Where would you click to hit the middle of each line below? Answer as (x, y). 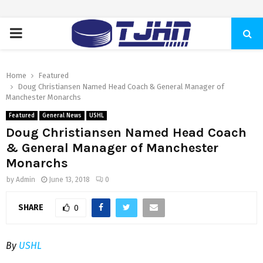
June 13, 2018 (69, 180)
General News (62, 116)
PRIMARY (37, 33)
